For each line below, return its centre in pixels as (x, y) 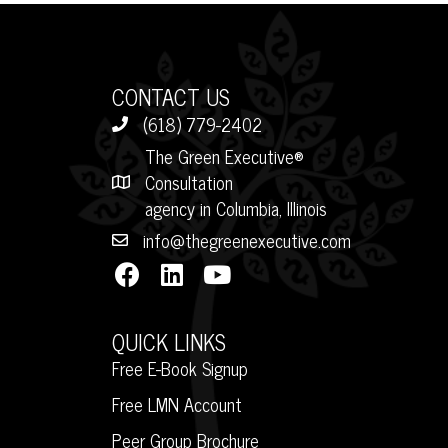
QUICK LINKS (169, 341)
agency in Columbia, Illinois (236, 208)
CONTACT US (171, 96)
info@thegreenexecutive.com (247, 240)
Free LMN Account (177, 404)
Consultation (189, 182)
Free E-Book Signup (180, 368)
